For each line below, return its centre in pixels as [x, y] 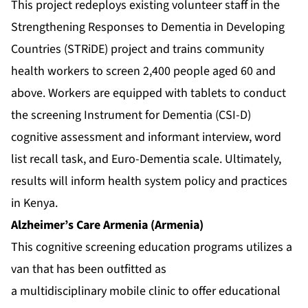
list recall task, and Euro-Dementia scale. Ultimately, [146, 159]
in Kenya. [34, 203]
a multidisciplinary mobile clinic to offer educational [146, 291]
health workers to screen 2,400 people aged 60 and [143, 71]
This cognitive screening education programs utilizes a [152, 247]
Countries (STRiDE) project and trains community [137, 49]
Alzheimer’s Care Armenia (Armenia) [107, 225]
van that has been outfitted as [89, 269]
